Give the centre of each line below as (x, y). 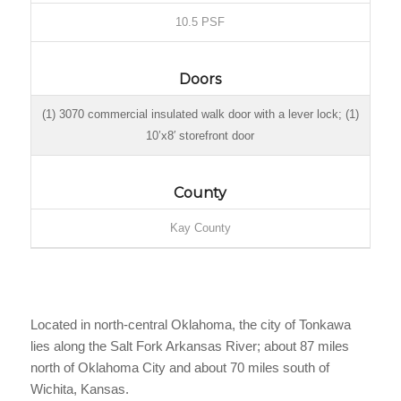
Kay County (200, 227)
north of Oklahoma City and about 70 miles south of (179, 367)
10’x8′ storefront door (200, 135)
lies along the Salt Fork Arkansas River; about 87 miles (189, 346)
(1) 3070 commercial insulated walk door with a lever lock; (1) (200, 114)
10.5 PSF (200, 21)
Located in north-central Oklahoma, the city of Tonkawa (190, 324)
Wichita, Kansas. (79, 388)
